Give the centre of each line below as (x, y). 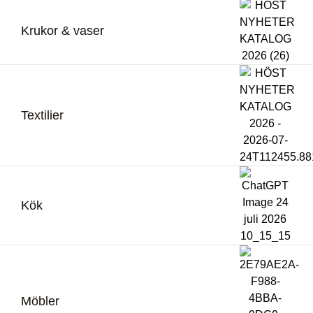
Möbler (40, 301)
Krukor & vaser (63, 31)
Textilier (42, 116)
